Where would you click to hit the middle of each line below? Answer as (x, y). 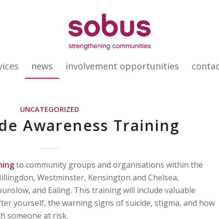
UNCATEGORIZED (50, 109)
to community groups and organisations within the (109, 165)
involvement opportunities (122, 66)
